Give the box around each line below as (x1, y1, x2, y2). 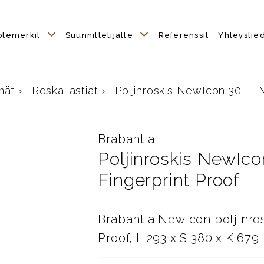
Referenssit (158, 31, 209, 39)
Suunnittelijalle (65, 31, 136, 39)
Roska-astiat (31, 84, 98, 97)
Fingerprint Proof (98, 170, 240, 191)
